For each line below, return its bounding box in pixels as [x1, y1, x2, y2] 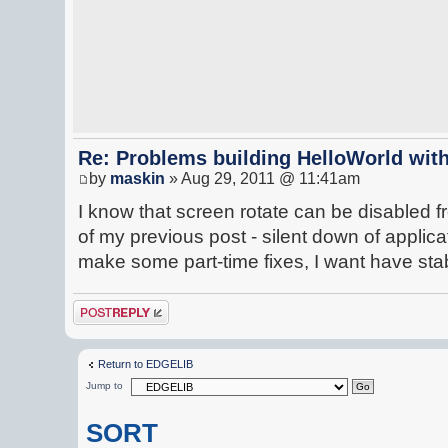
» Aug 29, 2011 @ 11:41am [165, 170, 360, 188]
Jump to [86, 380, 124, 392]
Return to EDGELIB [98, 358, 194, 371]
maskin [110, 170, 165, 188]
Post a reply [73, 300, 131, 313]
